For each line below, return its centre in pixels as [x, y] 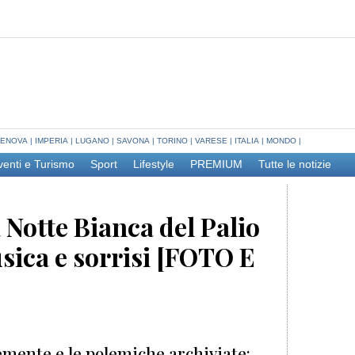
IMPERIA [52, 141]
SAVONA [133, 141]
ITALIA [247, 141]
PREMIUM [216, 164]
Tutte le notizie [295, 164]
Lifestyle [154, 164]
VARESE [211, 141]
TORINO [172, 141]
